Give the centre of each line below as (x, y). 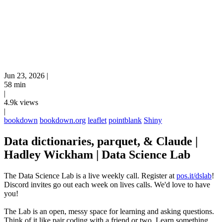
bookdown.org (63, 120)
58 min (15, 84)
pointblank (125, 120)
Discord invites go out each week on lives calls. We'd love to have (107, 184)
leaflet (97, 120)
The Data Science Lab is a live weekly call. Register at (90, 175)
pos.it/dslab (194, 175)
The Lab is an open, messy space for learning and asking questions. (109, 211)
